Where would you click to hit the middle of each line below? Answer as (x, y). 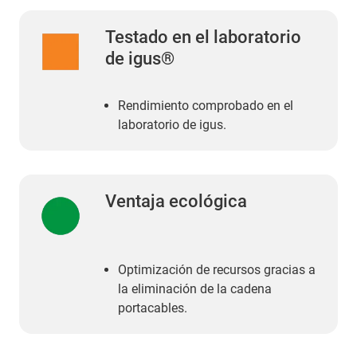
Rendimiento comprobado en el (206, 105)
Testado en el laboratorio (203, 37)
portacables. (153, 308)
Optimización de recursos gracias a (217, 269)
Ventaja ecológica (176, 201)
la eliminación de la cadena (195, 288)
